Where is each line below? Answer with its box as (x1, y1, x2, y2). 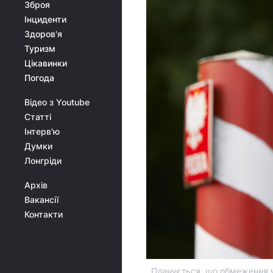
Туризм (24, 43, 55, 54)
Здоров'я (24, 29, 62, 39)
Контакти (24, 209, 63, 219)
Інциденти (24, 14, 66, 24)
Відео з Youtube (24, 97, 90, 107)
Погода (24, 73, 54, 83)
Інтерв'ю (24, 126, 60, 136)
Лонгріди (24, 155, 62, 166)
